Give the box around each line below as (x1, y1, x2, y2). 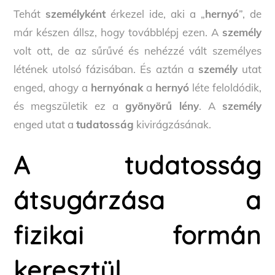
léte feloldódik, (188, 80, 261, 94)
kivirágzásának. (134, 117, 212, 131)
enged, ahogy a (14, 80, 91, 94)
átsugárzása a (14, 184, 261, 215)
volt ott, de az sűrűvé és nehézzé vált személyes (14, 44, 261, 57)
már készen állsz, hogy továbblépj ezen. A (14, 25, 222, 39)
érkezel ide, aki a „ (106, 7, 205, 20)
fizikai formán (14, 219, 261, 250)
